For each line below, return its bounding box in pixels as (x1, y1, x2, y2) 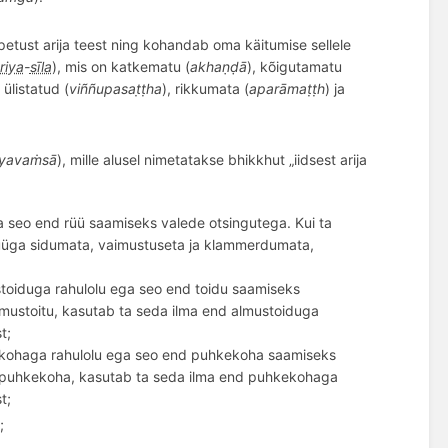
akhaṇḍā (189, 57, 247, 75)
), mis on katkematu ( (51, 57, 190, 75)
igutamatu (275, 57, 342, 75)
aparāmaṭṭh (248, 79, 325, 97)
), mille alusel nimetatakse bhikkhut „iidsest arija (56, 150, 367, 168)
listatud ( (11, 79, 69, 97)
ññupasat (79, 79, 141, 97)
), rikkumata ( (161, 79, 249, 97)
